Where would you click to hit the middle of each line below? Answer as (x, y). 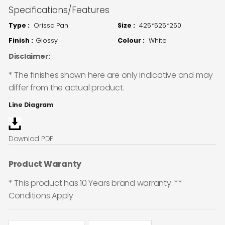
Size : (127, 26)
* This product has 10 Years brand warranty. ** (95, 183)
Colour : (132, 41)
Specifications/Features (59, 10)
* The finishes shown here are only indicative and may (111, 75)
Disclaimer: (29, 57)
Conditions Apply (41, 196)
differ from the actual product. (66, 87)
